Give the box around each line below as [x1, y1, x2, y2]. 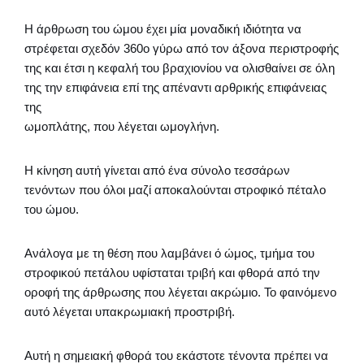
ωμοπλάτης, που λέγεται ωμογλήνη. [24, 119, 219, 133]
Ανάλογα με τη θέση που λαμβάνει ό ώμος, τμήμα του [24, 246, 314, 260]
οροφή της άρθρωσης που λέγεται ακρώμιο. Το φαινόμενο [24, 285, 336, 299]
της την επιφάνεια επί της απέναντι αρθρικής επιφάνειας [24, 80, 327, 94]
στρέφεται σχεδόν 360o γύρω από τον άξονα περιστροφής [24, 41, 339, 55]
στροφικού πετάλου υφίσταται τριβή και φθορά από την [24, 266, 320, 279]
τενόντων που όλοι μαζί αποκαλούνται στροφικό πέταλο [24, 183, 326, 197]
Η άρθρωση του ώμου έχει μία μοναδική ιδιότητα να [24, 22, 301, 36]
